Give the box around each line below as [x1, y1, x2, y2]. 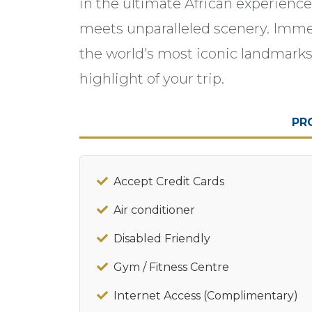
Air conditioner [114, 203, 195, 217]
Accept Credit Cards [114, 174, 224, 188]
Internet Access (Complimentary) [114, 288, 298, 302]
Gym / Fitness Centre [114, 260, 229, 274]
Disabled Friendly [114, 231, 210, 245]
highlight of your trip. [79, 70, 224, 87]
